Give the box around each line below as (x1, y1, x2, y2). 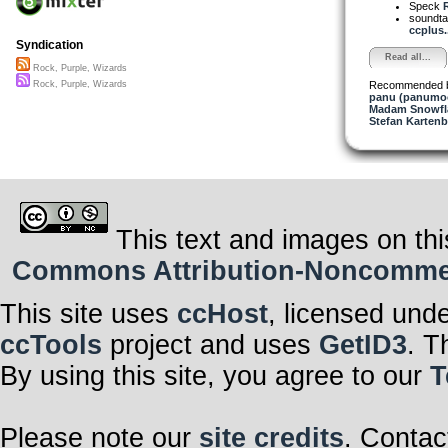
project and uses (102, 329, 319, 360)
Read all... (384, 51, 431, 62)
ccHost (177, 298, 268, 329)
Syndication (16, 38, 83, 53)
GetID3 (319, 329, 407, 360)
